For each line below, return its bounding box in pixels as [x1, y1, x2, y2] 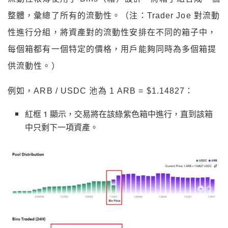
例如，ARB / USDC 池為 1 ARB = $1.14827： [8, 87, 194, 96]
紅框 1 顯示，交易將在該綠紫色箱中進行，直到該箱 [25, 108, 213, 120]
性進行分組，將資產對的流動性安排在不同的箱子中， [8, 28, 217, 37]
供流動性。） [8, 62, 60, 71]
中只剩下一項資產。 [25, 121, 99, 133]
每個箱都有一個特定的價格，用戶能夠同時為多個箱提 [8, 45, 217, 54]
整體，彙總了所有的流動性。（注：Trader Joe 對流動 [8, 11, 220, 20]
